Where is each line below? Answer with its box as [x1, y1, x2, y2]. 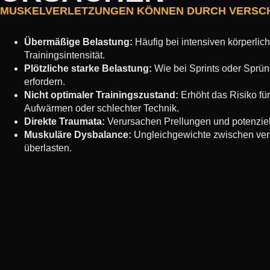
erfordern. [24, 77, 65, 87]
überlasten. [24, 143, 72, 153]
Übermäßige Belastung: [24, 37, 133, 47]
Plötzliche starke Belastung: [24, 63, 152, 74]
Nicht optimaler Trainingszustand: [24, 90, 178, 100]
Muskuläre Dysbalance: [24, 130, 134, 140]
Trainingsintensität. [24, 50, 105, 60]
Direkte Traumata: [24, 116, 107, 127]
